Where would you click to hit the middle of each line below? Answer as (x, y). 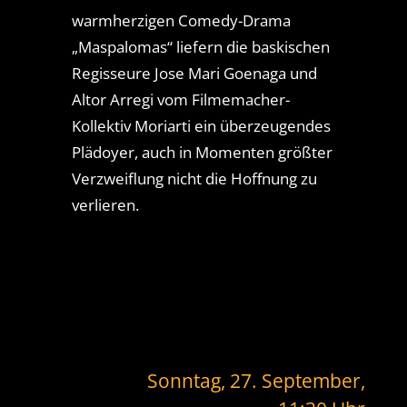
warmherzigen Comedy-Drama (181, 20)
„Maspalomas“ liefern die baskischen (200, 46)
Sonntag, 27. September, (257, 380)
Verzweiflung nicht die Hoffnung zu (194, 178)
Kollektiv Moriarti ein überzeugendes (201, 125)
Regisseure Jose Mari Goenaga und (194, 73)
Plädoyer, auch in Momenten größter (202, 152)
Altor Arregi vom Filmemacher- (180, 99)
